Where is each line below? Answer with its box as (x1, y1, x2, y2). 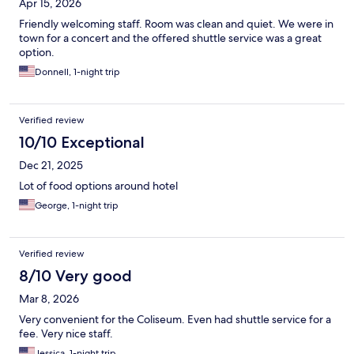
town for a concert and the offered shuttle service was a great (19, 31, 322, 46)
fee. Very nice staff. (19, 326, 113, 341)
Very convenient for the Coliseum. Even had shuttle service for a (19, 312, 331, 327)
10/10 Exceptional (19, 133, 145, 153)
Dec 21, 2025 (19, 158, 83, 173)
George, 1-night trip (35, 199, 119, 213)
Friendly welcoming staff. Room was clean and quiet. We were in (19, 17, 333, 32)
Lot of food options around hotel (19, 179, 178, 194)
